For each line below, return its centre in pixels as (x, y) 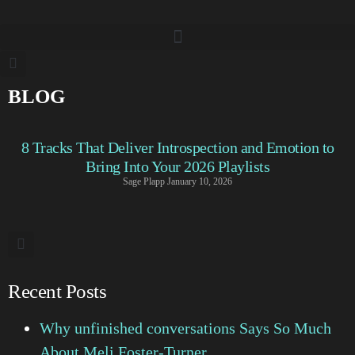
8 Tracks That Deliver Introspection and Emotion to (177, 147)
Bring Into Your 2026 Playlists (177, 166)
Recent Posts (57, 291)
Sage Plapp (145, 181)
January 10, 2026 (200, 181)
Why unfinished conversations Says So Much (185, 328)
